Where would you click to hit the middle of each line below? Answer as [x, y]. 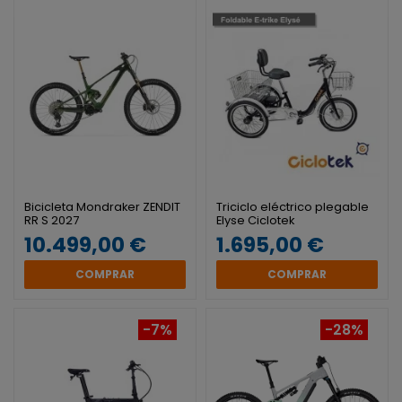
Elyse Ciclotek [255, 220]
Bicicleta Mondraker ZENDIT [103, 206]
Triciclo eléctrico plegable [292, 206]
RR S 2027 [52, 220]
